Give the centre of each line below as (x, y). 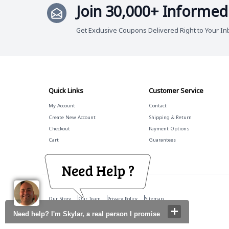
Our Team (89, 198)
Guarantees (163, 140)
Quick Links (66, 90)
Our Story (60, 198)
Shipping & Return (170, 117)
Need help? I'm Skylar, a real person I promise (87, 214)
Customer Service (176, 90)
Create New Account (72, 117)
